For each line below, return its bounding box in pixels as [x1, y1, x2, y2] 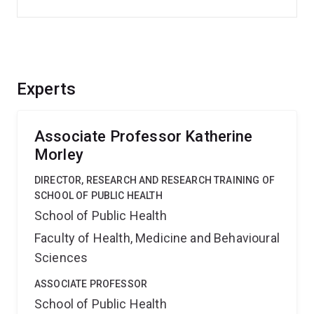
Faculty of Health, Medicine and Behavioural [34, 231, 280, 245]
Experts [17, 79, 76, 99]
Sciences [34, 250, 88, 265]
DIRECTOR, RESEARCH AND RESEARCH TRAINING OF [34, 175, 275, 186]
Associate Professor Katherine [34, 128, 253, 145]
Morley [34, 146, 83, 163]
